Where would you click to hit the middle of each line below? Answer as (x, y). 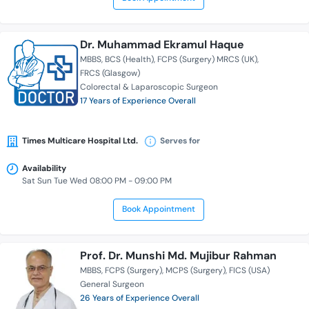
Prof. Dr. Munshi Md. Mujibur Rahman (178, 256)
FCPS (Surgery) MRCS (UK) (207, 60)
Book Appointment (158, 209)
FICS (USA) (249, 271)
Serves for (180, 141)
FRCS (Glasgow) (110, 73)
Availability (44, 169)
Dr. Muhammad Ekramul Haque (162, 45)
